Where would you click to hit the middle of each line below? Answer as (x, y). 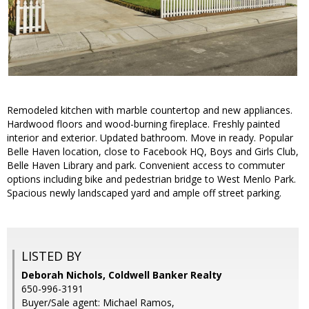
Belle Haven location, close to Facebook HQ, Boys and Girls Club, (153, 152)
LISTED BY (51, 256)
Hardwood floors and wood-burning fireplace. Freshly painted (143, 124)
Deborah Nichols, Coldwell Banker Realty (122, 275)
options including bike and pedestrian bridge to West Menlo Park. (151, 179)
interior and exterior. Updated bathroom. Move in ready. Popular (150, 138)
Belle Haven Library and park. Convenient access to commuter (146, 166)
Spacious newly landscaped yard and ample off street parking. (144, 193)
